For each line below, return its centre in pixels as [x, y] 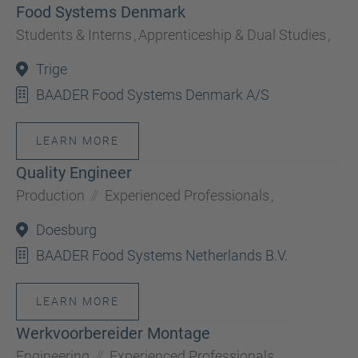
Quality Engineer [74, 173]
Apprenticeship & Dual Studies [232, 35]
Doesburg [66, 230]
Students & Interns [74, 35]
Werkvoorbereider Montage [113, 333]
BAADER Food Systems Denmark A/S [153, 95]
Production [50, 195]
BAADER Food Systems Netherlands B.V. [162, 255]
